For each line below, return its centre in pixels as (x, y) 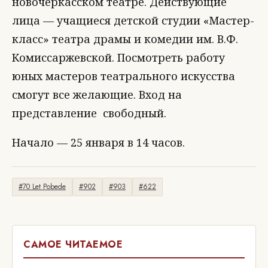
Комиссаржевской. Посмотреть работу (118, 57)
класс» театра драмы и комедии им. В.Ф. (125, 39)
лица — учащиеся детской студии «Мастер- (133, 20)
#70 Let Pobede (42, 187)
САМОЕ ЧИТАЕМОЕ (73, 244)
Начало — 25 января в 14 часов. (98, 142)
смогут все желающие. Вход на (97, 95)
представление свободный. (89, 113)
